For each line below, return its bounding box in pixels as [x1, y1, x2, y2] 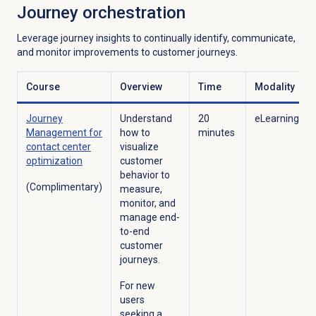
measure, [119, 183, 162, 195]
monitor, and [119, 197, 176, 209]
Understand [119, 113, 172, 125]
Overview [119, 81, 162, 93]
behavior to [119, 169, 170, 181]
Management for [25, 127, 102, 139]
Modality [254, 81, 295, 93]
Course [25, 81, 60, 93]
